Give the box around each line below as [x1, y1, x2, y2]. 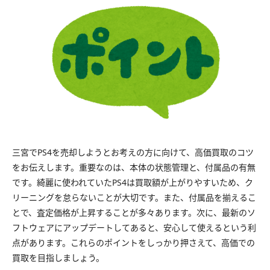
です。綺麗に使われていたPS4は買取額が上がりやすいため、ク [12, 176, 253, 188]
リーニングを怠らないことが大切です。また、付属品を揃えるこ [12, 191, 256, 203]
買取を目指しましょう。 [12, 251, 104, 263]
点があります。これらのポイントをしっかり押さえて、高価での [12, 236, 255, 248]
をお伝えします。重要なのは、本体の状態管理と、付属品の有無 [12, 161, 256, 173]
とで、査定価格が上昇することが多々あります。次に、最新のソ [12, 206, 256, 218]
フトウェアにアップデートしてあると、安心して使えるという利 [12, 221, 256, 233]
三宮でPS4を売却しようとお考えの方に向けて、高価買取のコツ [12, 146, 254, 158]
